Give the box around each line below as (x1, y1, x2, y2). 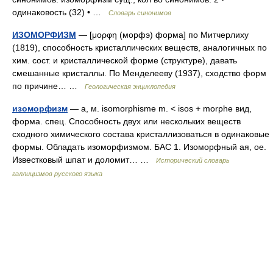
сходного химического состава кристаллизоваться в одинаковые (12, 129, 269, 139)
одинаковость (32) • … (12, 7, 108, 17)
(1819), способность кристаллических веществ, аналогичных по (12, 43, 267, 52)
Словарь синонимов (108, 9, 171, 16)
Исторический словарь (156, 157, 230, 164)
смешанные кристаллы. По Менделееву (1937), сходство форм (12, 68, 266, 78)
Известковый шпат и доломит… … (12, 155, 156, 165)
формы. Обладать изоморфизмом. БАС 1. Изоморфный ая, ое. (12, 142, 266, 152)
